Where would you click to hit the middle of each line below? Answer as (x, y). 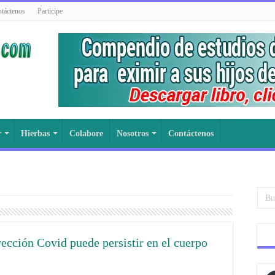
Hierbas (35, 134)
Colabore (86, 134)
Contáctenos (191, 134)
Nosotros (133, 134)
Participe (50, 11)
